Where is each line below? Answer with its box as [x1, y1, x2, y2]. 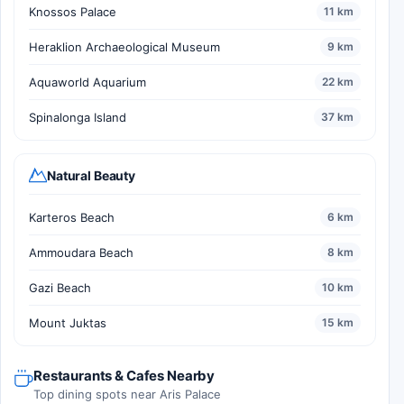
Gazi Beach [29, 280, 91, 295]
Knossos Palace [29, 4, 116, 19]
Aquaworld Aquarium [29, 74, 146, 89]
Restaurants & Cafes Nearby [33, 366, 216, 384]
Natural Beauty [47, 168, 136, 184]
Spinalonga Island [29, 109, 126, 124]
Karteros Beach [29, 209, 115, 225]
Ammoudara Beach [29, 244, 133, 260]
